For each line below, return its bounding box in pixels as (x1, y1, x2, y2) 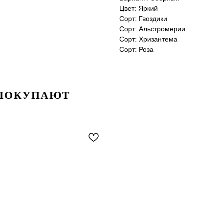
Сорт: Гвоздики (119, 14, 167, 22)
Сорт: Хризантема (119, 35, 177, 43)
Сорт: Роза (119, 45, 153, 53)
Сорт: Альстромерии (119, 24, 185, 33)
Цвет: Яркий (119, 4, 158, 12)
